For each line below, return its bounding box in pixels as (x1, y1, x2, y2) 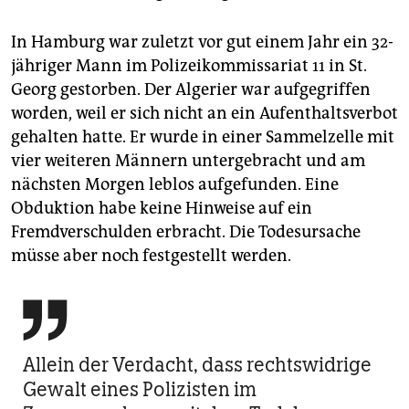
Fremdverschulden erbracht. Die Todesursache (11, 222, 361, 243)
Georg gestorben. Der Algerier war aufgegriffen (11, 79, 371, 100)
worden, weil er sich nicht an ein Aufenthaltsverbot (11, 103, 398, 124)
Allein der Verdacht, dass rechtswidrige (23, 352, 372, 378)
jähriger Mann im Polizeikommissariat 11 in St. (11, 56, 367, 77)
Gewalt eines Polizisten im (23, 377, 257, 403)
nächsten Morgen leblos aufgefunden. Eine (11, 174, 339, 195)
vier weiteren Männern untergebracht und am (11, 151, 365, 172)
